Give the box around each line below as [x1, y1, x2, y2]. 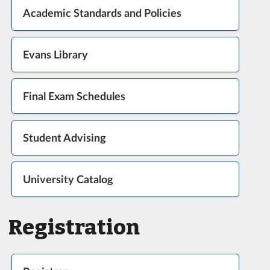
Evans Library [22, 48, 88, 61]
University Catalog [22, 173, 113, 186]
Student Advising [22, 131, 106, 144]
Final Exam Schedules [22, 90, 125, 102]
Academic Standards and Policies [22, 7, 181, 19]
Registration [8, 215, 140, 240]
